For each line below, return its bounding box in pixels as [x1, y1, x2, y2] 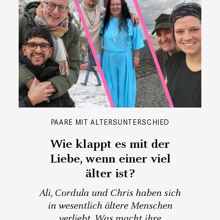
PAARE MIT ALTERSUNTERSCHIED [50, 117, 170, 127]
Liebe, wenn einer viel [49, 151, 171, 168]
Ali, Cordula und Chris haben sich [39, 187, 181, 200]
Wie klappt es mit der [50, 136, 170, 153]
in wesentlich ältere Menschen [48, 199, 172, 213]
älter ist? [85, 165, 135, 183]
